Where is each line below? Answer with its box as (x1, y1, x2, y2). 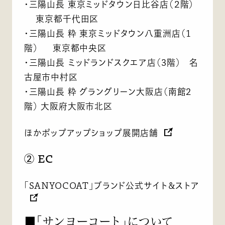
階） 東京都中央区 (24, 43, 106, 52)
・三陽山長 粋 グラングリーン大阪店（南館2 (24, 87, 192, 96)
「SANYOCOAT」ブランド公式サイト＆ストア (24, 181, 199, 190)
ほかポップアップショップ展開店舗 (24, 128, 159, 137)
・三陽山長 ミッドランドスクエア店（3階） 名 (24, 58, 199, 67)
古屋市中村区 (24, 72, 78, 81)
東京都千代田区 (24, 14, 99, 23)
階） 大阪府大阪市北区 (24, 101, 113, 110)
